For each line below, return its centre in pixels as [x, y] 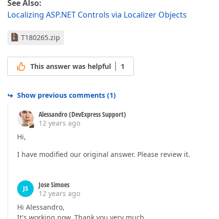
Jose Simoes [54, 185]
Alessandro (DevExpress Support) [82, 114]
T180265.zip [41, 37]
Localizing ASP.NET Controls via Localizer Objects [97, 15]
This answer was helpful [71, 66]
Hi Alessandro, [41, 207]
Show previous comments [61, 95]
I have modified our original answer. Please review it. [104, 154]
